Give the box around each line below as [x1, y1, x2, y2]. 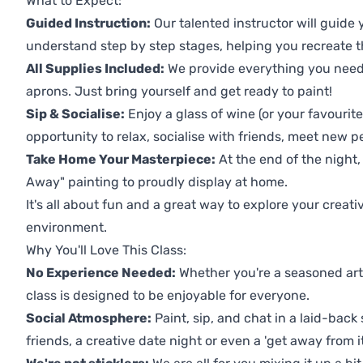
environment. [26, 220, 110, 236]
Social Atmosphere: [26, 310, 152, 327]
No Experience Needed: [26, 265, 176, 281]
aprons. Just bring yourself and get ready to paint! [26, 83, 332, 100]
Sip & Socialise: [26, 106, 125, 122]
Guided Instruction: [26, 15, 151, 32]
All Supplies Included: [26, 61, 164, 77]
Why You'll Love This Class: [26, 242, 186, 258]
